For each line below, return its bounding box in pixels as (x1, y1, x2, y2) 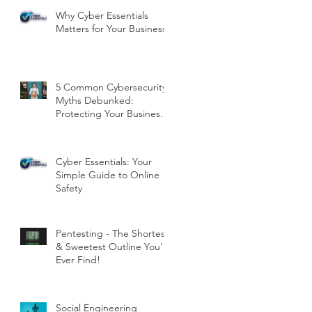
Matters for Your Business (56, 22, 166, 36)
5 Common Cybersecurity (56, 81, 166, 94)
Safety (56, 182, 82, 195)
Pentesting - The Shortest (56, 227, 169, 240)
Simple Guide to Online (56, 169, 159, 182)
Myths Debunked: (56, 94, 134, 107)
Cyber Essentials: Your (56, 155, 152, 169)
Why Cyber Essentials (56, 9, 148, 22)
